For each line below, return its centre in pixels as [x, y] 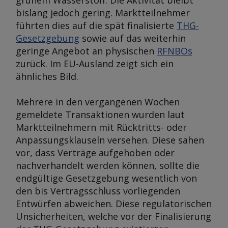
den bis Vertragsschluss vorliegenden [98, 191]
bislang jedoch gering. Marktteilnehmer [103, 13]
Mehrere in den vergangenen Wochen [98, 102]
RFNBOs [175, 51]
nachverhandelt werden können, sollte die [108, 165]
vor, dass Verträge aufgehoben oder [95, 153]
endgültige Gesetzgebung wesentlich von [106, 178]
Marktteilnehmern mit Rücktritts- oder [101, 127]
